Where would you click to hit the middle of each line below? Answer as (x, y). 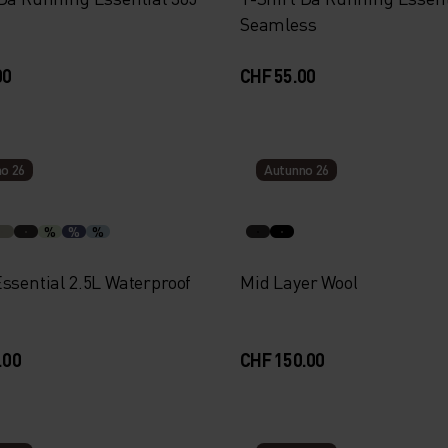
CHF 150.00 (282, 359)
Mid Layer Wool (298, 281)
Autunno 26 (296, 169)
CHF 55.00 (277, 75)
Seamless (278, 23)
